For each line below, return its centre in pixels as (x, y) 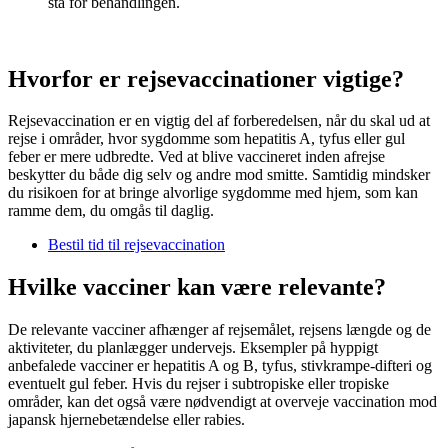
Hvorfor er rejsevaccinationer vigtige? (206, 78)
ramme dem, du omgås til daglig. (111, 211)
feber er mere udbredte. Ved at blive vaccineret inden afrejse (196, 157)
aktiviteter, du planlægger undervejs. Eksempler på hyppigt (193, 348)
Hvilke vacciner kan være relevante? (197, 287)
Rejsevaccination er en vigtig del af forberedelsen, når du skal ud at (219, 121)
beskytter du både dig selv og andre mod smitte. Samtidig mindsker (219, 175)
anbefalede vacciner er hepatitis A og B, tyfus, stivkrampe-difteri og (220, 366)
